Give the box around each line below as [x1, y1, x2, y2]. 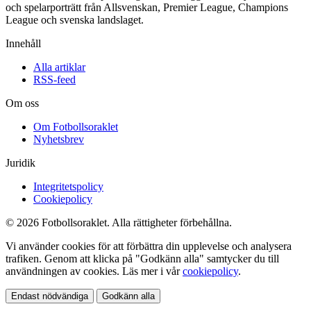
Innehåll [6, 37, 41, 50]
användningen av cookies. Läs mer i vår [6, 265, 183, 278]
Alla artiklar [33, 61, 85, 74]
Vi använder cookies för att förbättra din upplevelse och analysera [6, 240, 292, 253]
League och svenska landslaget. [6, 14, 144, 26]
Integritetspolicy [33, 180, 103, 193]
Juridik [6, 157, 35, 169]
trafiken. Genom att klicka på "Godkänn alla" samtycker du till [6, 253, 279, 265]
